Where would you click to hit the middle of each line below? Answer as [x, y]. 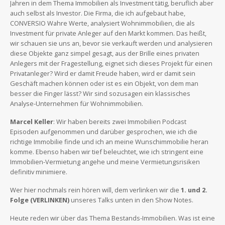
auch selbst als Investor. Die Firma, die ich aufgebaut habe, [98, 13]
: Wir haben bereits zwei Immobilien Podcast [120, 121]
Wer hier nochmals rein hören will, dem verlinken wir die [95, 190]
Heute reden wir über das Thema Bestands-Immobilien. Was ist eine [113, 218]
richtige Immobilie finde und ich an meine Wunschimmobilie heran [109, 141]
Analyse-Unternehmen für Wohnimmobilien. [77, 103]
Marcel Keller [32, 121]
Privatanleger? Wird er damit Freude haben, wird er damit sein [103, 73]
